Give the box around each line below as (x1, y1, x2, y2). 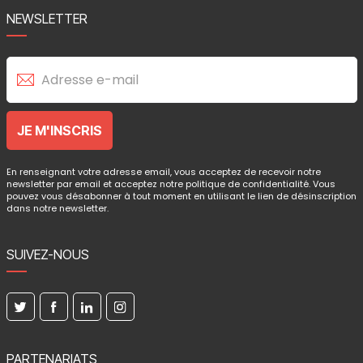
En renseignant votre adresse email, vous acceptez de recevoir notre (6, 165, 321, 178)
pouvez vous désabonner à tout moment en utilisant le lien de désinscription (6, 190, 357, 203)
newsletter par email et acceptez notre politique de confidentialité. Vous (6, 177, 335, 190)
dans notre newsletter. (6, 202, 109, 215)
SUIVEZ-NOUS (6, 246, 89, 263)
